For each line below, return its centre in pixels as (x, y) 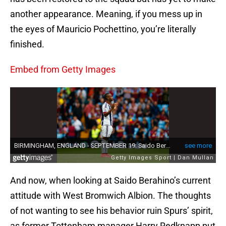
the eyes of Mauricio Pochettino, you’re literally (103, 29)
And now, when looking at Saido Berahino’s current (110, 181)
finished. (27, 44)
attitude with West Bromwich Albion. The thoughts (110, 196)
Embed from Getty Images (63, 70)
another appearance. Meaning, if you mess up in (106, 14)
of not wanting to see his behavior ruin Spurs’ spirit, (111, 211)
